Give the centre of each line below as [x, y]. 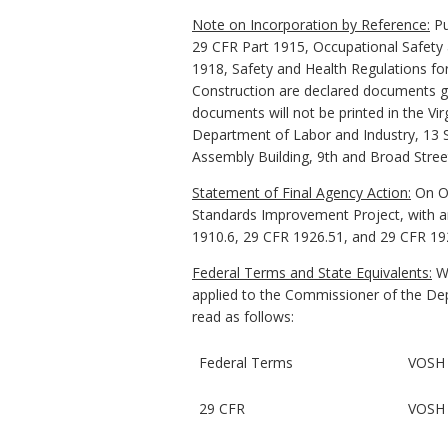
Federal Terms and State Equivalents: [312, 273]
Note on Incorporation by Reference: [311, 25]
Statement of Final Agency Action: [301, 193]
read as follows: [243, 317]
